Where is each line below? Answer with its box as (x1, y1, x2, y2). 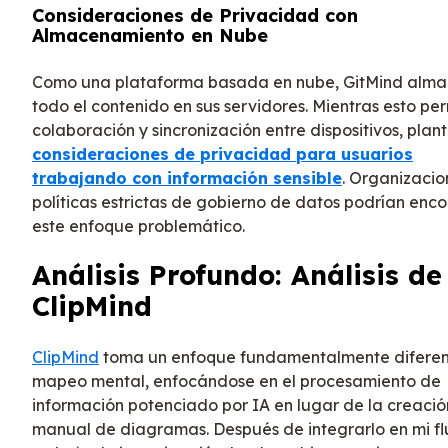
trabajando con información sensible (32, 167, 342, 188)
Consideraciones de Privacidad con (32, 3, 358, 27)
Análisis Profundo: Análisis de (32, 258, 442, 293)
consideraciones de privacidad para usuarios (32, 143, 413, 164)
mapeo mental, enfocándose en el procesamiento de (32, 370, 441, 391)
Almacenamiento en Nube (32, 23, 268, 47)
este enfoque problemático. (32, 215, 245, 236)
